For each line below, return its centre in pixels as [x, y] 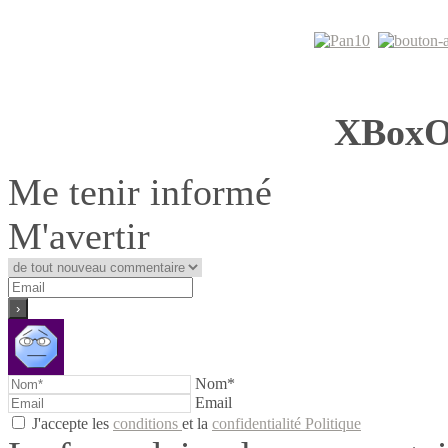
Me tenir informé [140, 191]
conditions [147, 423]
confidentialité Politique [286, 423]
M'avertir [79, 235]
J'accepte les [72, 423]
